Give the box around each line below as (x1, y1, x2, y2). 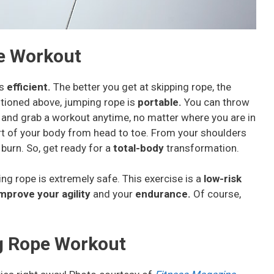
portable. (138, 95, 184, 108)
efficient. (7, 80, 53, 93)
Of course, (193, 188, 241, 201)
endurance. (135, 188, 193, 201)
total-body (113, 141, 166, 154)
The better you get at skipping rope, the (53, 80, 231, 93)
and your (91, 188, 135, 201)
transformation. (166, 141, 239, 154)
